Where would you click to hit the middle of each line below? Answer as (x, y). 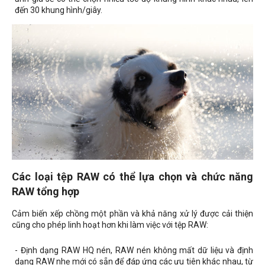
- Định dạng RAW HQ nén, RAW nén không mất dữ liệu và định (134, 251)
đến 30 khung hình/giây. (59, 10)
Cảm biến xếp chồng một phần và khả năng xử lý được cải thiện (132, 214)
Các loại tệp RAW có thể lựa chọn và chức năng (132, 177)
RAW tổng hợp (46, 192)
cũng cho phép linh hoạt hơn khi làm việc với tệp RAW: (110, 225)
